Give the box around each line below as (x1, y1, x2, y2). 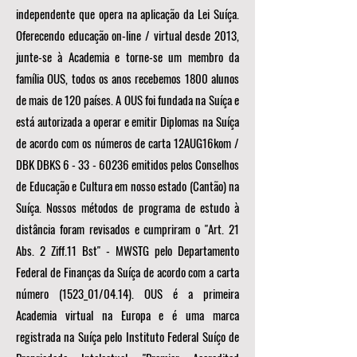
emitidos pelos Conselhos (128, 155, 240, 173)
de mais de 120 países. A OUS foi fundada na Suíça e (16, 91, 239, 108)
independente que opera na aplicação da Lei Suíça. (16, 5, 239, 22)
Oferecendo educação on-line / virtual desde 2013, (16, 26, 239, 44)
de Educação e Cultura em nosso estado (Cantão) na (16, 177, 239, 194)
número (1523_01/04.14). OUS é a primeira (16, 284, 239, 302)
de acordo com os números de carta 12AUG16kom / (16, 134, 239, 151)
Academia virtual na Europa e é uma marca (16, 306, 239, 324)
